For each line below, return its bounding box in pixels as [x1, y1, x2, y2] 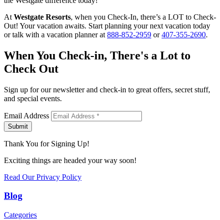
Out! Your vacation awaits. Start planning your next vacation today [4, 21, 210, 30]
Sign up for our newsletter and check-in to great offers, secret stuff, [4, 85, 210, 94]
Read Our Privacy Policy [4, 172, 82, 181]
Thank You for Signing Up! [4, 139, 89, 148]
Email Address [4, 111, 49, 120]
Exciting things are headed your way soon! [4, 156, 137, 165]
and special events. [4, 94, 62, 103]
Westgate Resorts [14, 12, 71, 21]
